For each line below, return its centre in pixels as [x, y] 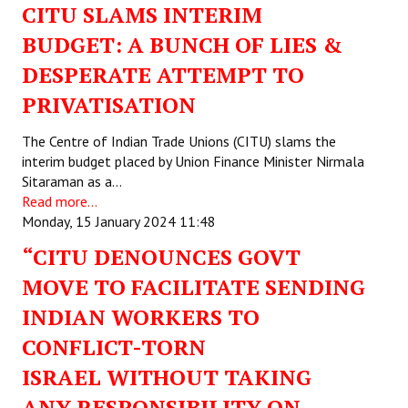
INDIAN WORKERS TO [141, 317]
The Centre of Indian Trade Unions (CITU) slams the [179, 141]
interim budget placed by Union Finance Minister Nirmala [193, 161]
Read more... [60, 201]
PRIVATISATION [109, 105]
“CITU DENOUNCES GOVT [161, 257]
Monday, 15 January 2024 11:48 [119, 221]
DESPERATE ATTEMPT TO [163, 75]
